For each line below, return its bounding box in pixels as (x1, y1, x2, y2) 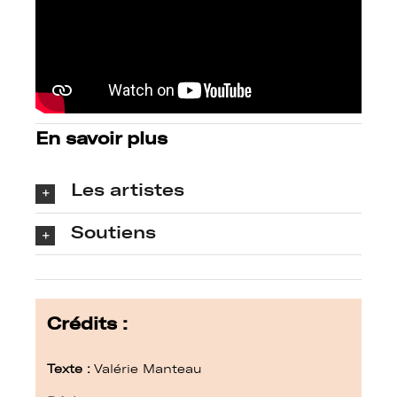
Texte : (47, 362, 90, 378)
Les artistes (71, 179, 184, 201)
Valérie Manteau (90, 362, 202, 378)
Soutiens (71, 221, 156, 243)
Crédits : (47, 313, 133, 335)
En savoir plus (35, 128, 167, 150)
